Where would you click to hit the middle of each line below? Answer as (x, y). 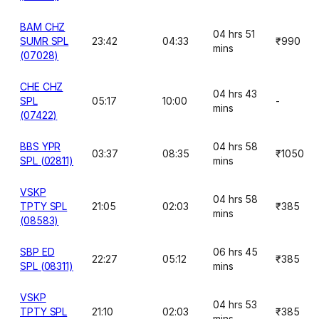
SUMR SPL (45, 41)
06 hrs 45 (236, 252)
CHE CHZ (42, 87)
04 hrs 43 (235, 94)
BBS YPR (41, 146)
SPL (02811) (47, 161)
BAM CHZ (43, 27)
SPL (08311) (47, 266)
